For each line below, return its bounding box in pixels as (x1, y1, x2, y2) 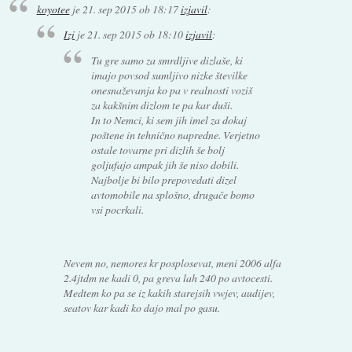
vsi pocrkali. (90, 202, 144, 218)
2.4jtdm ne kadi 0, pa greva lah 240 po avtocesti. (64, 270, 273, 286)
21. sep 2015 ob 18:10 (87, 27, 184, 42)
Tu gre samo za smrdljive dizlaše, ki (90, 53, 243, 68)
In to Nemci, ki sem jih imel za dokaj (90, 112, 247, 128)
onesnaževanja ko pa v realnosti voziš (90, 82, 252, 98)
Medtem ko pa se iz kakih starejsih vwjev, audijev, (64, 285, 276, 301)
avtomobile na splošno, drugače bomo (90, 187, 255, 203)
